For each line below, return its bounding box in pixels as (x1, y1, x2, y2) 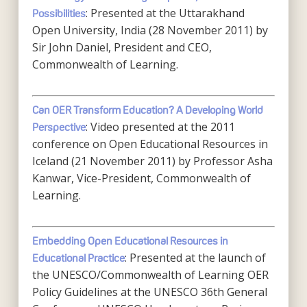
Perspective (32, 121, 86, 133)
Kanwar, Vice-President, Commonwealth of (32, 171, 251, 186)
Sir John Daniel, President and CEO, (32, 40, 212, 55)
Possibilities (32, 8, 86, 19)
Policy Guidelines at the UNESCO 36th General (32, 284, 267, 299)
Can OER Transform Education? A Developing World (32, 104, 263, 116)
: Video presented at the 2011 (85, 119, 235, 134)
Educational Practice (32, 252, 125, 264)
